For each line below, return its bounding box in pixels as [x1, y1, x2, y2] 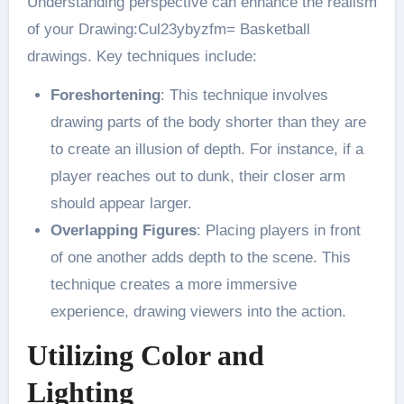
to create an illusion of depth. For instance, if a [50, 140, 363, 158]
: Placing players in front [196, 221, 361, 239]
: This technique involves [160, 86, 328, 104]
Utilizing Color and [26, 338, 264, 372]
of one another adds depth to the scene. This [50, 248, 351, 266]
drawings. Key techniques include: [26, 47, 257, 65]
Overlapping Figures [50, 221, 197, 239]
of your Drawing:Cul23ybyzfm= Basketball [26, 20, 310, 38]
